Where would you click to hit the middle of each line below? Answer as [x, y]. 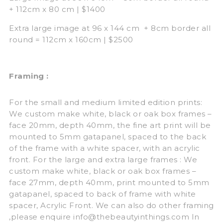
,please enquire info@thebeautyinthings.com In [104, 217]
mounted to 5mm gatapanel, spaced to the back [108, 136]
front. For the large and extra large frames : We [103, 159]
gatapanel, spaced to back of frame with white [103, 194]
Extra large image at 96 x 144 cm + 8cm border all [110, 28]
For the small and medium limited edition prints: [106, 102]
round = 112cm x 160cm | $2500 [71, 39]
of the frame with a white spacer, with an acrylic [105, 148]
